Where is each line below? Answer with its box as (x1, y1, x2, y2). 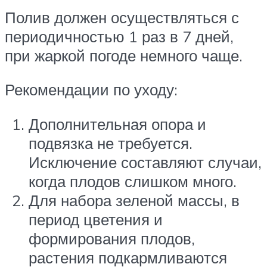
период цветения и (29, 209, 163, 229)
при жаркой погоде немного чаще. (5, 45, 243, 65)
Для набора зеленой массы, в (29, 190, 240, 210)
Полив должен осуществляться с (5, 7, 239, 27)
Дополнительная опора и (29, 114, 206, 133)
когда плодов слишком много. (29, 171, 237, 191)
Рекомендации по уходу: (5, 80, 178, 100)
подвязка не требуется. (29, 133, 193, 153)
